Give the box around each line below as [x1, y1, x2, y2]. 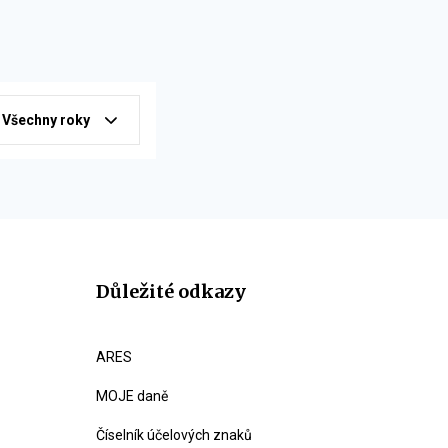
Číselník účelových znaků [96, 427, 252, 443]
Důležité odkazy [96, 280, 246, 303]
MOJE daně [96, 388, 168, 404]
